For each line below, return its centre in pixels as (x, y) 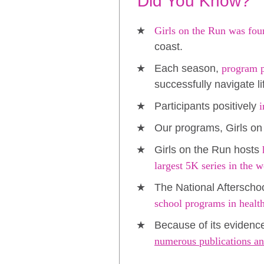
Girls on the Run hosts (208, 149)
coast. (169, 46)
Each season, (188, 68)
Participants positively (205, 106)
